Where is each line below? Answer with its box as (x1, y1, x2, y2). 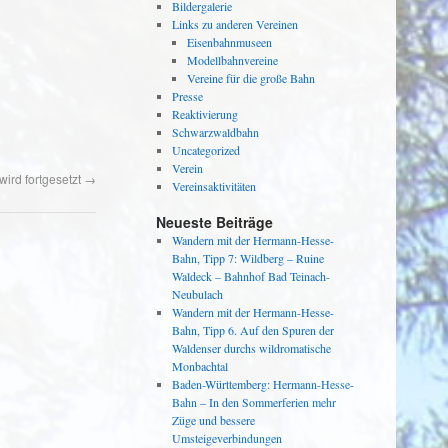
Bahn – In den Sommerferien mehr (171, 394, 336, 410)
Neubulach (171, 286, 223, 302)
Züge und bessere (171, 412, 255, 428)
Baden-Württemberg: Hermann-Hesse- (171, 376, 354, 392)
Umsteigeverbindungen (171, 430, 282, 446)
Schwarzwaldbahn (171, 124, 259, 140)
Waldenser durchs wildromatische (171, 340, 331, 356)
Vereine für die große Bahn (187, 70, 316, 86)
